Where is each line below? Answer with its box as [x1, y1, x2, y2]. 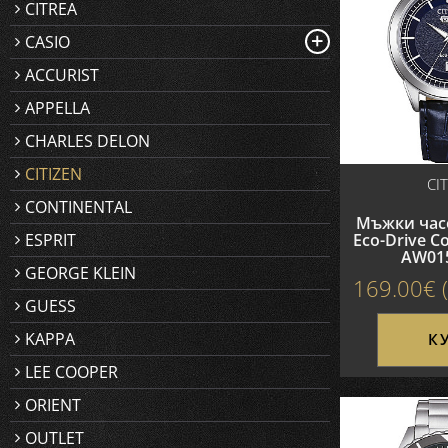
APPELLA [25, 97, 90, 119]
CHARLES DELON [25, 130, 150, 152]
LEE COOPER [25, 361, 118, 383]
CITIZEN [25, 163, 82, 185]
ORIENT [25, 394, 81, 416]
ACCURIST [25, 64, 99, 86]
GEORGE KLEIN [25, 262, 136, 284]
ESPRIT [25, 229, 76, 251]
